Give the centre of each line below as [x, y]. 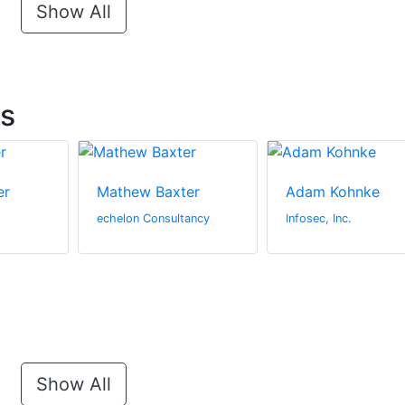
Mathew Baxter [148, 192]
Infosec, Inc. [318, 219]
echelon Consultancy [153, 219]
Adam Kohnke [332, 192]
